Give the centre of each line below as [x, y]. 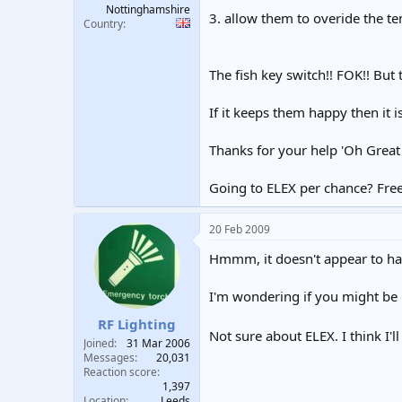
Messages [109, 358]
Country [103, 24]
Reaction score [120, 372]
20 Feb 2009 [240, 229]
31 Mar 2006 [158, 343]
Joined [99, 343]
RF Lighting [137, 324]
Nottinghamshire [148, 9]
